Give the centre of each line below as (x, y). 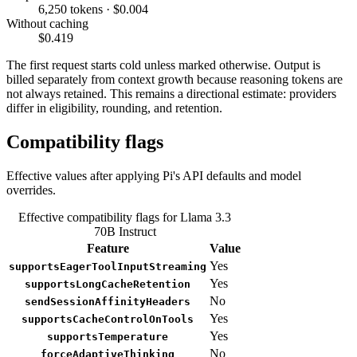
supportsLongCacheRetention (108, 284)
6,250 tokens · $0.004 (93, 9)
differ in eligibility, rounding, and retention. (114, 108)
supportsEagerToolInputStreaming (108, 266)
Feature (108, 248)
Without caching (47, 23)
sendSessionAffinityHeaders (108, 301)
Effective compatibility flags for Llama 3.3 (125, 217)
